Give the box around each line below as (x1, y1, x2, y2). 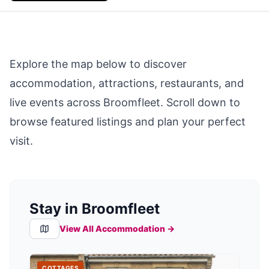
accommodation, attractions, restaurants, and (10, 77, 244, 90)
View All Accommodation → (59, 223, 175, 234)
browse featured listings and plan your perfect (10, 115, 246, 128)
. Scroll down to (160, 96, 240, 109)
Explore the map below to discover (10, 58, 187, 71)
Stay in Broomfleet (29, 200, 160, 218)
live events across (10, 96, 103, 109)
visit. (10, 134, 33, 148)
